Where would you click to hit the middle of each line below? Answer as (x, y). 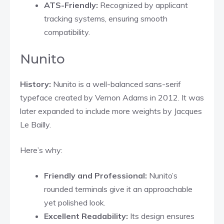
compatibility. (67, 32)
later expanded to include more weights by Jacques (111, 111)
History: (36, 84)
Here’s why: (41, 150)
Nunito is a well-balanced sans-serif (117, 84)
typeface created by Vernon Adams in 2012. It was (112, 97)
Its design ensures (161, 216)
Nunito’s (162, 175)
